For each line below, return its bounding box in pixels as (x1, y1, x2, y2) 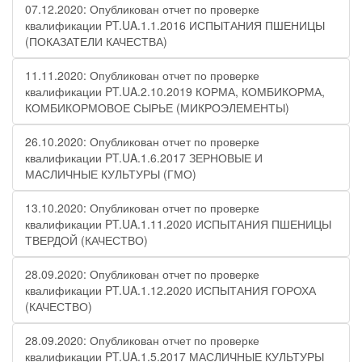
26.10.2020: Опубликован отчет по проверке (25, 133, 259, 149)
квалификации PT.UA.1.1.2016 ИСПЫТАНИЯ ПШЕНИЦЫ (25, 17, 325, 33)
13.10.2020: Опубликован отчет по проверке (25, 200, 259, 216)
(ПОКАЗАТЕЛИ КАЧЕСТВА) (25, 33, 167, 49)
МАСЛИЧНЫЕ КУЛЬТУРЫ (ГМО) (25, 166, 196, 182)
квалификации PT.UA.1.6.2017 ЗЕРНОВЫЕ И (25, 149, 263, 166)
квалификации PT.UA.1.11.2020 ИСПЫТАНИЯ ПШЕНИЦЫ (25, 216, 331, 232)
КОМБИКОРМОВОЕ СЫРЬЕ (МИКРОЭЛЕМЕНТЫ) (25, 99, 289, 116)
